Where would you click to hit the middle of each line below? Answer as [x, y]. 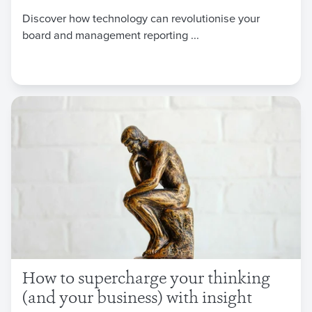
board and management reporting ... [111, 34]
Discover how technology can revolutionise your [141, 17]
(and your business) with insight [137, 299]
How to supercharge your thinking [146, 280]
